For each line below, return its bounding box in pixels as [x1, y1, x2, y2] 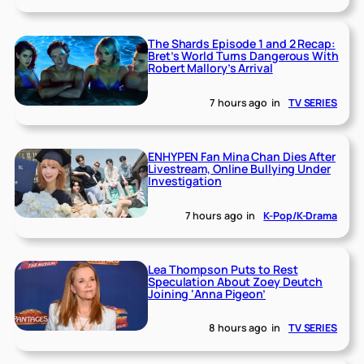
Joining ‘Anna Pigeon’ [148, 285, 266, 301]
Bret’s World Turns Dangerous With [148, 48, 339, 64]
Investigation [148, 173, 222, 188]
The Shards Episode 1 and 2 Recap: [148, 36, 336, 52]
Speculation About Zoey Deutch [148, 273, 323, 289]
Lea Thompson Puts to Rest [148, 261, 298, 277]
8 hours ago [209, 321, 268, 336]
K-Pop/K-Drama [263, 208, 337, 223]
